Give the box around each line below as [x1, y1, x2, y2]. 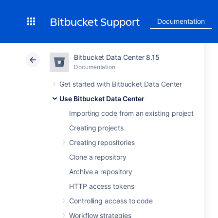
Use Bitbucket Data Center [59, 94, 145, 103]
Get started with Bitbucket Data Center [59, 80, 182, 88]
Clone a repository [69, 153, 127, 161]
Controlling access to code [69, 197, 153, 205]
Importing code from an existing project [69, 109, 194, 117]
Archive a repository [69, 167, 132, 176]
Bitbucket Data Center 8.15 [74, 53, 160, 61]
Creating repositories [69, 138, 135, 146]
